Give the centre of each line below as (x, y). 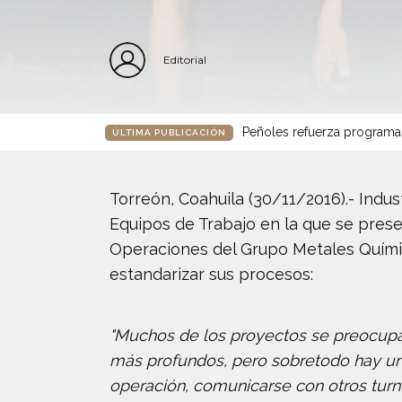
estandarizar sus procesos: (211, 274)
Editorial (185, 60)
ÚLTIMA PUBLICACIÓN (169, 132)
